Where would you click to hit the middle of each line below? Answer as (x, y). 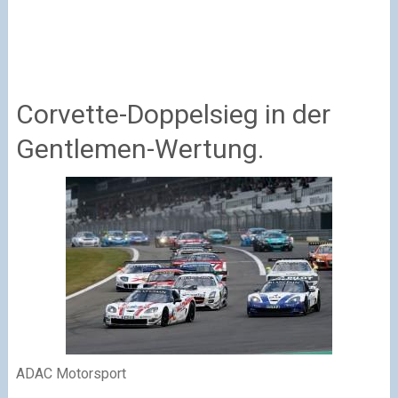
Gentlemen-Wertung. (139, 148)
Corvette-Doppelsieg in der (173, 114)
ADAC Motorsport (71, 373)
